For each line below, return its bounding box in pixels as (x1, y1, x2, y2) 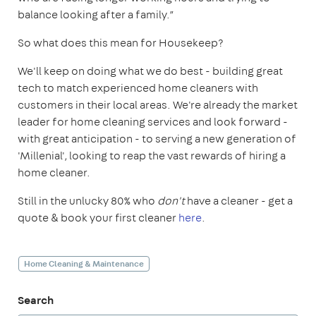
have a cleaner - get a (187, 193, 293, 208)
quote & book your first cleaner (18, 210, 178, 225)
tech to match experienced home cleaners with (18, 80, 258, 95)
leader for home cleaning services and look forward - (18, 114, 288, 129)
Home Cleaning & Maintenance (24, 258, 145, 269)
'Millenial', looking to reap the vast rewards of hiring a (18, 148, 286, 163)
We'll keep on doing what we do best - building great (18, 63, 283, 78)
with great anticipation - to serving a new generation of (18, 131, 296, 146)
